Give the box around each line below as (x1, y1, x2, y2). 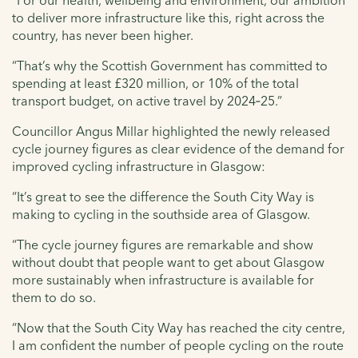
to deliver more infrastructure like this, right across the (12, 9, 324, 26)
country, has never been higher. (12, 26, 193, 43)
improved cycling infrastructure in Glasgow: (12, 157, 265, 174)
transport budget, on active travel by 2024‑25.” (12, 92, 282, 109)
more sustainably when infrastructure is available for (12, 271, 314, 288)
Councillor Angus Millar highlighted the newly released (12, 122, 330, 139)
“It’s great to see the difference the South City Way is (12, 188, 314, 205)
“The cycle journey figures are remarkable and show (12, 236, 313, 253)
